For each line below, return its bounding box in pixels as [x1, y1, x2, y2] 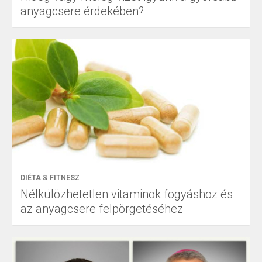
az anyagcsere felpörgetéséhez [20, 202, 183, 216]
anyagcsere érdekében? [20, 4, 144, 19]
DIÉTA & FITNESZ [20, 174, 80, 182]
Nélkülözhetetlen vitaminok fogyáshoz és [20, 187, 233, 202]
